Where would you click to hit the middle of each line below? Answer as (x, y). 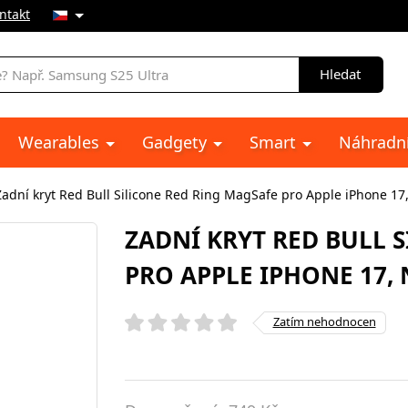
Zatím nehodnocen (324, 321)
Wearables (61, 142)
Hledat (340, 74)
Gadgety (177, 142)
